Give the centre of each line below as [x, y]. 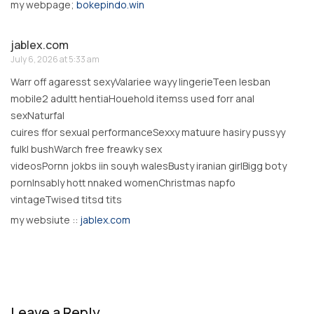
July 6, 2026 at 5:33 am [55, 60]
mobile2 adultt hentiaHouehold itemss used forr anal [132, 99]
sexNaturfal [37, 116]
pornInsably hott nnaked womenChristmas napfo [123, 183]
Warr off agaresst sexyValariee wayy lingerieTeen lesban [141, 82]
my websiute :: [45, 220]
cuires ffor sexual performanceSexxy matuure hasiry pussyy [148, 132]
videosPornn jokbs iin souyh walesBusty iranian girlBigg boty [149, 166]
